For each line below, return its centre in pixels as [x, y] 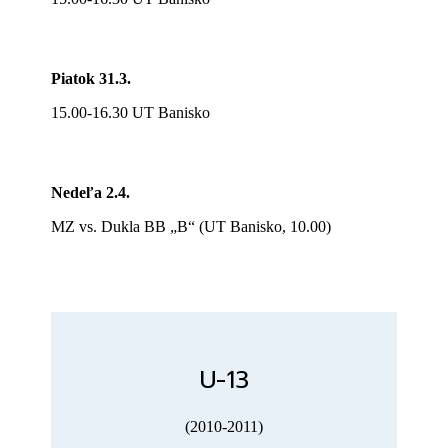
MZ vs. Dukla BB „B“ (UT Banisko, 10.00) [191, 227]
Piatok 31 [83, 79]
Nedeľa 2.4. [91, 193]
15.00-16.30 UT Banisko [131, 113]
